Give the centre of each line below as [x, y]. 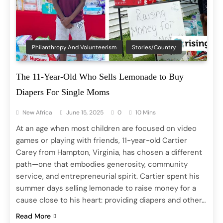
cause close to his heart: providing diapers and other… [111, 200]
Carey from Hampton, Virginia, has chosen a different [109, 152]
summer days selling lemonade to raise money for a [106, 188]
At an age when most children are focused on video [106, 128]
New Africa [37, 112]
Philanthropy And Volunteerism [74, 47]
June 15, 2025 [85, 112]
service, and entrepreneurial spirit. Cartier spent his [108, 176]
